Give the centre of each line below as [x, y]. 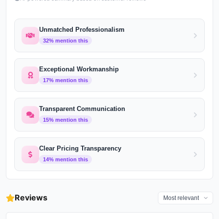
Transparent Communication [82, 109]
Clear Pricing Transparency [80, 148]
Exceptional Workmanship [79, 69]
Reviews [31, 197]
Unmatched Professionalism [82, 30]
